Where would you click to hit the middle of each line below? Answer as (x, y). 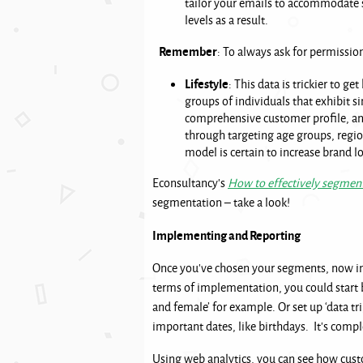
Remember (185, 51)
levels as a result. (230, 20)
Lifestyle (207, 83)
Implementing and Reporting (226, 235)
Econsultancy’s (190, 183)
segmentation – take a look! (222, 202)
